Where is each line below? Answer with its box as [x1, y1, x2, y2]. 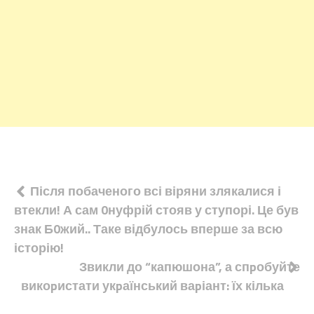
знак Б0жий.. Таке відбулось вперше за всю [14, 219, 282, 239]
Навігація [13, 176, 118, 213]
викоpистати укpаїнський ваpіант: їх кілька [21, 276, 284, 296]
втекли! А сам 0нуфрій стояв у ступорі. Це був [14, 200, 299, 220]
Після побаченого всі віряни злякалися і [30, 182, 281, 201]
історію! [14, 238, 64, 258]
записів [13, 203, 97, 240]
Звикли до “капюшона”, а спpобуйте [79, 257, 300, 277]
